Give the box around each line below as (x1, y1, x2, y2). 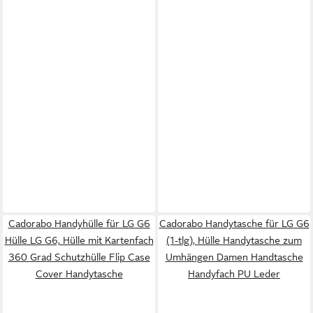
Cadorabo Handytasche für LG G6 (159, 217, 310, 229)
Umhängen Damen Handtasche (165, 251, 303, 263)
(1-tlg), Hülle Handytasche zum (166, 234, 302, 246)
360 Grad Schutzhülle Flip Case (8, 251, 150, 263)
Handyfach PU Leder (188, 268, 280, 279)
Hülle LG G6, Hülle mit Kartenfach (4, 234, 154, 246)
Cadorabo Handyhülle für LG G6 (8, 217, 150, 229)
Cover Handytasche (35, 268, 123, 279)
